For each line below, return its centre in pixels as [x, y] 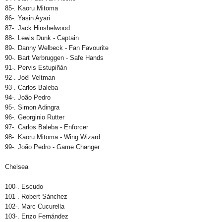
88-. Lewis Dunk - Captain [42, 38]
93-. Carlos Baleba [31, 88]
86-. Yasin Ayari [28, 18]
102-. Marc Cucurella [35, 207]
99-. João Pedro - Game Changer [52, 147]
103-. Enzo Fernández [37, 217]
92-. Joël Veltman [30, 78]
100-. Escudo [24, 187]
